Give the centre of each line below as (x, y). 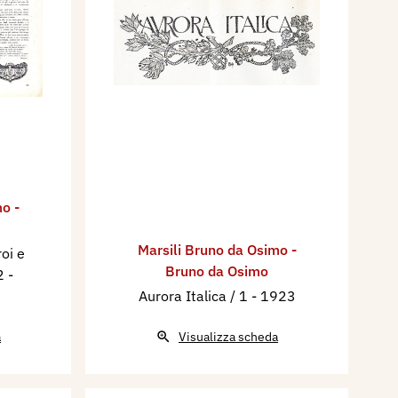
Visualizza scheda (228, 337)
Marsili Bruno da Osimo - (217, 250)
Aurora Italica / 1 (195, 296)
